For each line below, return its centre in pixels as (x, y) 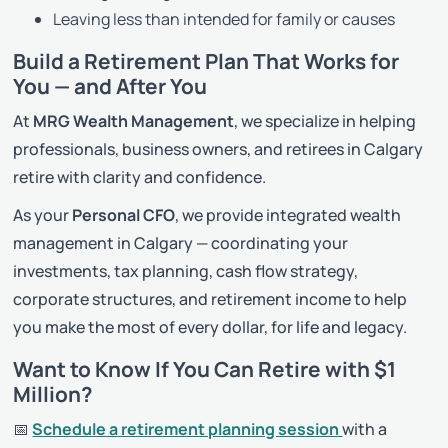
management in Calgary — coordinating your (181, 242)
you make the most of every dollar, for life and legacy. (210, 326)
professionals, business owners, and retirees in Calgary (218, 148)
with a (365, 428)
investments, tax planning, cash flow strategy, (186, 270)
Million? (53, 393)
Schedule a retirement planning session (187, 428)
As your (43, 214)
